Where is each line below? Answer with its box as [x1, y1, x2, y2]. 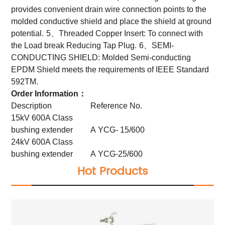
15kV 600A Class [11, 113, 73, 122]
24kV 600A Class [11, 137, 73, 146]
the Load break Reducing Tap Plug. [11, 41, 137, 50]
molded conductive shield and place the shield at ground [11, 17, 212, 26]
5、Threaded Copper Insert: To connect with [46, 29, 203, 38]
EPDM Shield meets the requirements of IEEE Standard [11, 65, 209, 74]
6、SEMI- [139, 41, 174, 50]
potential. [11, 29, 44, 38]
